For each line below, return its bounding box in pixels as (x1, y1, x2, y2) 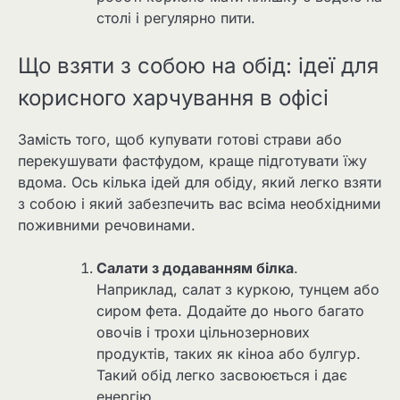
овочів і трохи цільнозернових (96, 322, 310, 341)
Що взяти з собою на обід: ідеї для (18, 52, 379, 79)
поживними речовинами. (18, 215, 196, 234)
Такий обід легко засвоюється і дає (96, 365, 347, 384)
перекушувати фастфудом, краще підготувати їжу (18, 151, 367, 170)
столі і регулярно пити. (96, 8, 255, 27)
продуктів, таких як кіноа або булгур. (96, 344, 361, 362)
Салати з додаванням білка (96, 258, 294, 277)
